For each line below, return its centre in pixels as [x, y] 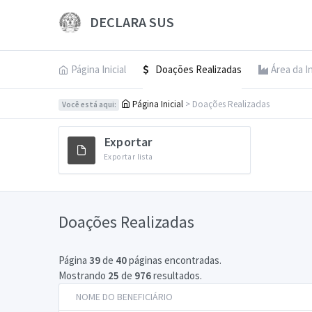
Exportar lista [128, 157]
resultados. [177, 275]
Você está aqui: [89, 104]
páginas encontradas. [174, 260]
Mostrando [83, 275]
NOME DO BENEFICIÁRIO [124, 297]
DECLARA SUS [130, 22]
